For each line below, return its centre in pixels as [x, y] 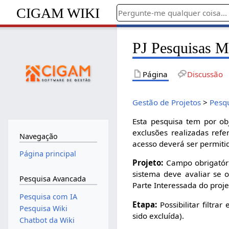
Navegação [38, 136]
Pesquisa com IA [48, 196]
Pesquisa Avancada [52, 178]
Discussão [205, 74]
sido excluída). [158, 215]
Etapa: [145, 204]
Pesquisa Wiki [43, 208]
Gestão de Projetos [167, 102]
